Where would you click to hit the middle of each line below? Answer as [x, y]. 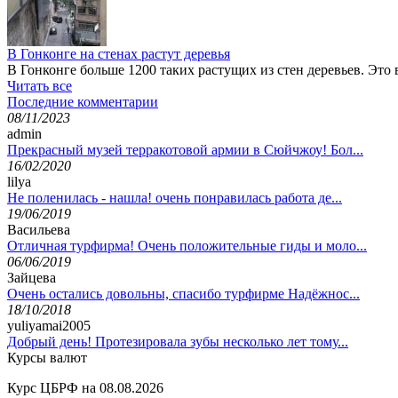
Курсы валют [47, 357]
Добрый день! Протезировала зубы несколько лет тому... [178, 341]
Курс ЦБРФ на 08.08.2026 [85, 387]
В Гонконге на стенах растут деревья [119, 53]
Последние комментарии [83, 101]
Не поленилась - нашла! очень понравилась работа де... [175, 197]
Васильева [39, 229]
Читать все [40, 85]
